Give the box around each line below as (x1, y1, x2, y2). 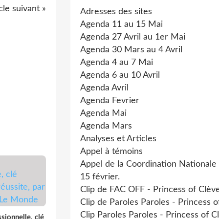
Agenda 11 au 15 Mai (80, 20, 163, 29)
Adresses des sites (80, 7, 152, 16)
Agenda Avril (80, 84, 129, 92)
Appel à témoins (80, 147, 143, 156)
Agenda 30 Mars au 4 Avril (80, 45, 182, 54)
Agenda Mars (80, 122, 132, 131)
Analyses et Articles (80, 134, 156, 143)
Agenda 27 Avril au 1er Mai (80, 33, 185, 42)
